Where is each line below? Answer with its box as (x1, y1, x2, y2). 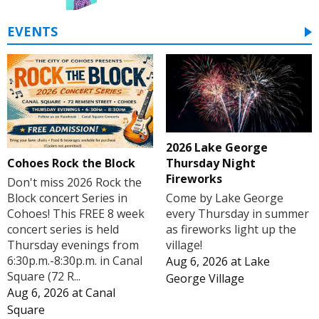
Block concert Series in (7, 189, 127, 206)
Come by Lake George (165, 189, 283, 206)
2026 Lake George (165, 139, 268, 155)
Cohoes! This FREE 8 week (7, 205, 145, 221)
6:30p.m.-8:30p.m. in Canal (7, 252, 142, 268)
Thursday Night (165, 155, 256, 171)
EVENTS (7, 22, 58, 40)
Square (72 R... (7, 268, 80, 284)
